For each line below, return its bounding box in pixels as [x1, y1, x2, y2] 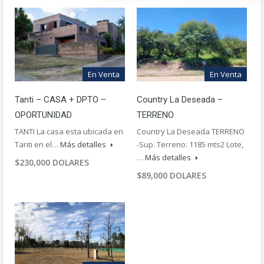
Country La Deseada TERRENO [137, 126, 245, 137]
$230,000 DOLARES [15, 156, 89, 168]
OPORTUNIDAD [15, 109, 72, 120]
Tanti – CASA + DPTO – [15, 94, 106, 105]
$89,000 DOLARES [137, 169, 206, 181]
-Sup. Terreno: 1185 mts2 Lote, [137, 138, 243, 150]
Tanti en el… [15, 138, 60, 150]
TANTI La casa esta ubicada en [15, 126, 123, 137]
